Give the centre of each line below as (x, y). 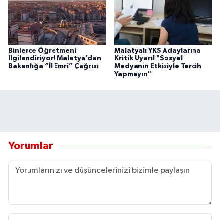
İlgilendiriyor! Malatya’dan (55, 58)
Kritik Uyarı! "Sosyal (148, 58)
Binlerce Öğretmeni (42, 50)
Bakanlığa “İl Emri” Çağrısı (54, 66)
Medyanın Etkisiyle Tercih (158, 66)
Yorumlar (31, 146)
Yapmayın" (133, 74)
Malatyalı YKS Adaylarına (157, 50)
